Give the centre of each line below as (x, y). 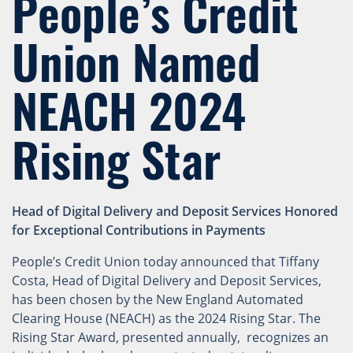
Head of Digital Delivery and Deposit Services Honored (175, 212)
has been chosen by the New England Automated (158, 300)
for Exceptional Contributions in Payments (139, 230)
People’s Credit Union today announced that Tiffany (165, 262)
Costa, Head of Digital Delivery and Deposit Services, (167, 281)
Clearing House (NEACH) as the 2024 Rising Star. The (166, 319)
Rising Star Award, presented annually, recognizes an (170, 338)
